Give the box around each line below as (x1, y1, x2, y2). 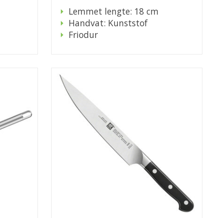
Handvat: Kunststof (68, 17, 147, 29)
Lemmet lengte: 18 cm (68, 5, 159, 18)
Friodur (68, 29, 98, 41)
